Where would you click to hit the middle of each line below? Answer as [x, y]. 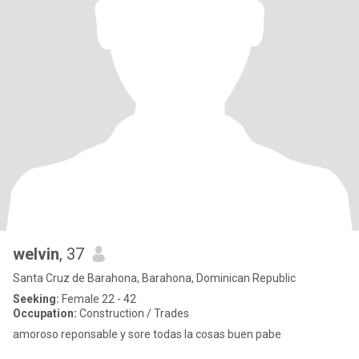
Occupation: [45, 313]
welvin [36, 254]
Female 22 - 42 [98, 299]
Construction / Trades [133, 313]
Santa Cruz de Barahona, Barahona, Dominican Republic [154, 278]
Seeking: [36, 299]
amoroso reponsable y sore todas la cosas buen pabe [147, 334]
